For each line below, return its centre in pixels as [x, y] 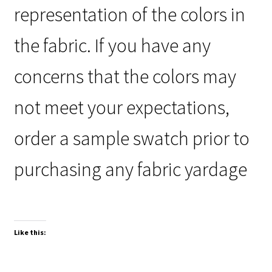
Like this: [30, 232]
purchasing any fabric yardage [130, 169]
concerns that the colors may [125, 76]
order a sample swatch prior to [131, 138]
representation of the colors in [129, 15]
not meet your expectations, [121, 107]
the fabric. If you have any [112, 46]
